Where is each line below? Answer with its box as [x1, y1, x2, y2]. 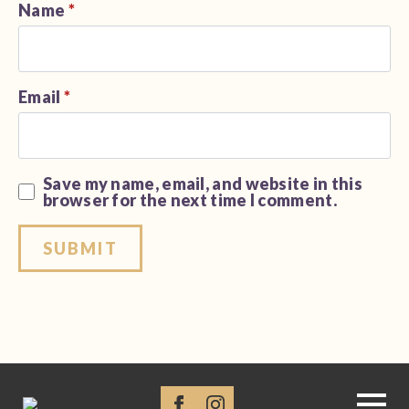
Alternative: [18, 270, 117, 291]
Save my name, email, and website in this [43, 173, 362, 194]
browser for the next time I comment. [43, 190, 337, 211]
